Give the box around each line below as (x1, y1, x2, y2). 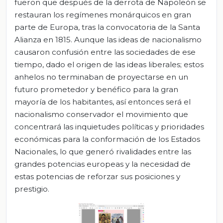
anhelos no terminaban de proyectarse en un (14, 72, 188, 82)
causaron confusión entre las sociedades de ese (14, 47, 196, 57)
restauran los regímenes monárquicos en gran (14, 10, 191, 20)
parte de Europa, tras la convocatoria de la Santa (14, 22, 200, 32)
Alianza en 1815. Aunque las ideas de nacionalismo (14, 35, 202, 45)
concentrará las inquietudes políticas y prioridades (14, 122, 204, 132)
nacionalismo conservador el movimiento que (14, 110, 188, 119)
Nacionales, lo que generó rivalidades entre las (14, 147, 191, 157)
